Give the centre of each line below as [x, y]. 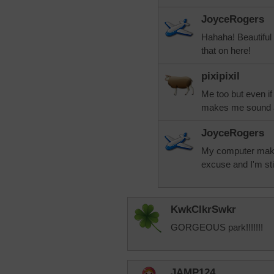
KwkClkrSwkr [203, 209]
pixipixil [220, 76]
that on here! [226, 50]
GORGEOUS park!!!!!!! [217, 227]
